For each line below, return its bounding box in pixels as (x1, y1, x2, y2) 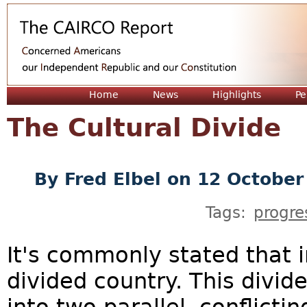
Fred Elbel (64, 169, 161, 189)
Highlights (212, 89, 261, 100)
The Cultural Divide (7, 113, 281, 143)
